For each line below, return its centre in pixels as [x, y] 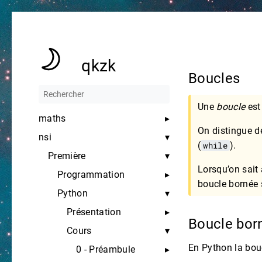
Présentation [94, 212]
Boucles [216, 78]
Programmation [91, 175]
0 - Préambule [106, 249]
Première [67, 156]
